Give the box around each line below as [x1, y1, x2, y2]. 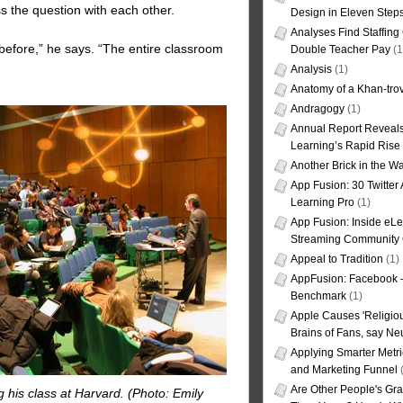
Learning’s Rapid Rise [291, 139, 400, 153]
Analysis [291, 63, 332, 76]
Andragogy [291, 103, 345, 116]
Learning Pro [291, 196, 354, 210]
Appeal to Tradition [291, 253, 383, 266]
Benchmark [291, 290, 346, 303]
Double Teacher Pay [291, 43, 390, 57]
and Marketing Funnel [291, 363, 398, 377]
